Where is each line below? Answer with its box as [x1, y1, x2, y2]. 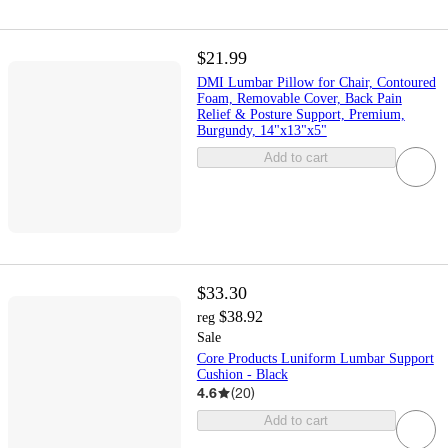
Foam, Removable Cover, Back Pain [196, 90, 402, 106]
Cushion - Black [196, 367, 288, 383]
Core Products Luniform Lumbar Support [196, 351, 434, 367]
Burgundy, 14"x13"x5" [196, 122, 327, 138]
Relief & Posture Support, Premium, [196, 106, 405, 122]
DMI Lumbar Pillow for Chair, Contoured [196, 74, 436, 90]
